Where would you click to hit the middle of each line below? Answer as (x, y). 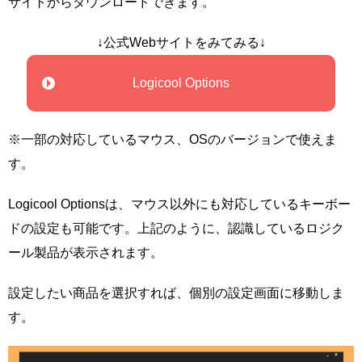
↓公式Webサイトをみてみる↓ (181, 42)
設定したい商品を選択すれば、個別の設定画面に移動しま (176, 293)
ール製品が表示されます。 (86, 252)
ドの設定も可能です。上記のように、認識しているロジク (176, 228)
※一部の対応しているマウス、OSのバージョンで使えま (173, 139)
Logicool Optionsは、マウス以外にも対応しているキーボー (179, 204)
